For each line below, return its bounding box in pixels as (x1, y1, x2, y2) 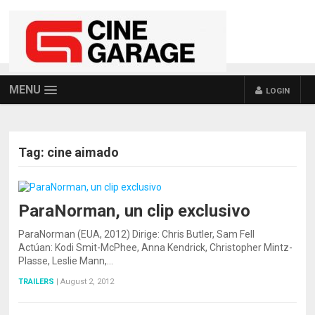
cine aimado (47, 145, 120, 160)
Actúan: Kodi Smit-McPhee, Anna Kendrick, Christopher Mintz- (18, 242, 293, 253)
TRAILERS (18, 277, 55, 286)
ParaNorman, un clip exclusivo (18, 201, 251, 221)
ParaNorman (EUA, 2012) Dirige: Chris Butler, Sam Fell (18, 229, 255, 240)
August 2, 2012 (60, 277, 115, 286)
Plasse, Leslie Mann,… (18, 255, 114, 266)
